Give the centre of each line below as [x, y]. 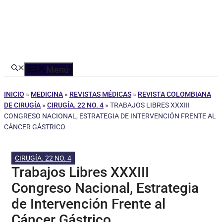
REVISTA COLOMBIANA [174, 94]
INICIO [14, 94]
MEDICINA [47, 94]
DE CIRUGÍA [22, 105]
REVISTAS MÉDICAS [100, 94]
